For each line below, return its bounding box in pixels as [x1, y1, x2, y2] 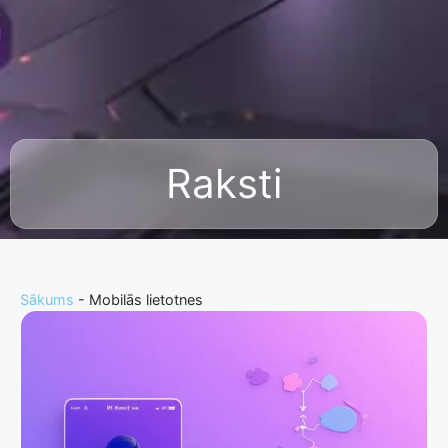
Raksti [166, 159, 282, 209]
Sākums [20, 291, 74, 309]
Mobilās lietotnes [89, 291, 203, 309]
